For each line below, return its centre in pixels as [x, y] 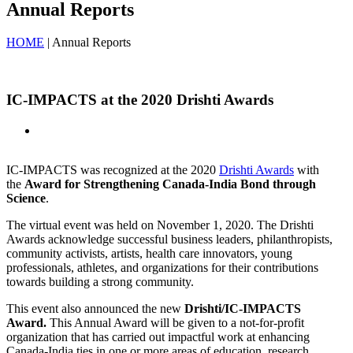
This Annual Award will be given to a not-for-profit [175, 322]
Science [26, 198]
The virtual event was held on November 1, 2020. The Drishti [160, 225]
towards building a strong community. [100, 281]
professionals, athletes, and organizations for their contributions [162, 267]
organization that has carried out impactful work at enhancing [158, 336]
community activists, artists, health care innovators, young [149, 253]
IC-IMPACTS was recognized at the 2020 [113, 169]
